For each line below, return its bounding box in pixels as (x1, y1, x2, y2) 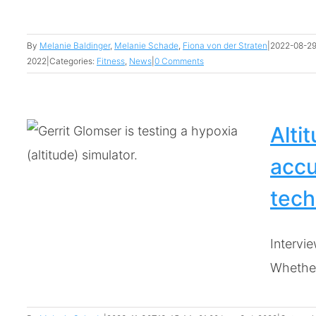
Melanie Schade (114, 40, 178, 51)
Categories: (49, 56, 97, 66)
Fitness (97, 56, 125, 66)
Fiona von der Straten (183, 40, 267, 51)
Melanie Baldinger (39, 40, 110, 51)
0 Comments (154, 56, 204, 66)
